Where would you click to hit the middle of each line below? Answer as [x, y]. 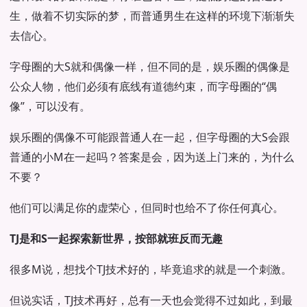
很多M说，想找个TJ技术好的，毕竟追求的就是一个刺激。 [151, 269]
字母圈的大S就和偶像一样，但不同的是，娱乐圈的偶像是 [150, 66]
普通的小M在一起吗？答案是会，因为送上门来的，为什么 [152, 157]
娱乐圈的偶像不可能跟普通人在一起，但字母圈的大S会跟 [150, 137]
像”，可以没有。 [50, 106]
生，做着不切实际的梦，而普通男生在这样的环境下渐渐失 [152, 16]
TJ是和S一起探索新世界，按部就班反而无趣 [116, 238]
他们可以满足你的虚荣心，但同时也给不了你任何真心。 [147, 208]
